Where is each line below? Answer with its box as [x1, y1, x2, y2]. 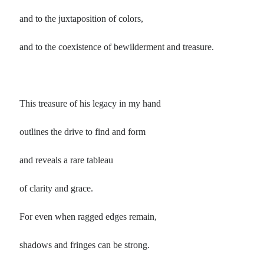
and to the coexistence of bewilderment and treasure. [19, 42, 214, 52]
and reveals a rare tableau [19, 155, 114, 166]
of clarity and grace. [19, 183, 94, 194]
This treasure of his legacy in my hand [19, 98, 161, 109]
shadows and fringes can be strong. [19, 240, 150, 250]
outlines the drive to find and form [19, 127, 146, 137]
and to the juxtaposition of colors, [19, 14, 144, 24]
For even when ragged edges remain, [19, 212, 157, 222]
